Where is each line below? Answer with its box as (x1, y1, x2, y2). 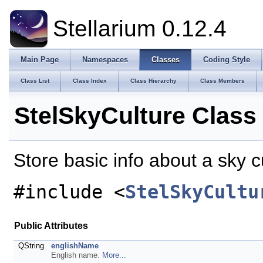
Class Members (200, 77, 245, 84)
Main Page (21, 55, 59, 64)
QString (18, 241, 46, 250)
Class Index (73, 77, 107, 84)
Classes (151, 55, 180, 64)
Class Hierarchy (130, 77, 177, 84)
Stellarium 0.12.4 (52, 16, 227, 41)
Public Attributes (14, 220, 88, 231)
